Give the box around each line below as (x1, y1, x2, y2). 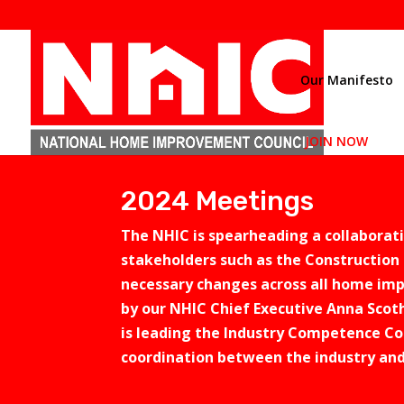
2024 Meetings (121, 185, 315, 217)
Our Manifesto (300, 70, 393, 88)
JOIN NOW (305, 132, 368, 150)
